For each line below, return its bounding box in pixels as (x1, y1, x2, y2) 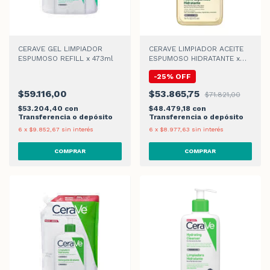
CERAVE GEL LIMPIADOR (18, 44, 102, 53)
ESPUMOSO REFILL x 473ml (18, 54, 113, 63)
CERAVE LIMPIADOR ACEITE (148, 44, 243, 53)
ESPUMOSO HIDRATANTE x (148, 54, 240, 63)
